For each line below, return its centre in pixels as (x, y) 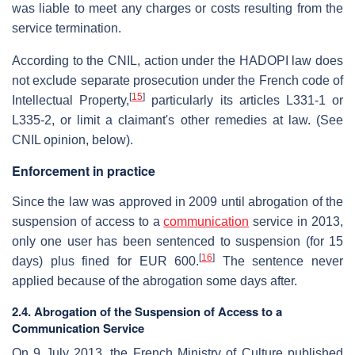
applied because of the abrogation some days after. (155, 281)
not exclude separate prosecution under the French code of (177, 80)
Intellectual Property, (71, 100)
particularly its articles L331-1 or (244, 100)
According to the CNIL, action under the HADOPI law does (177, 60)
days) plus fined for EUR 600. (106, 261)
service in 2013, (296, 221)
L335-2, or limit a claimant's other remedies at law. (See (177, 120)
